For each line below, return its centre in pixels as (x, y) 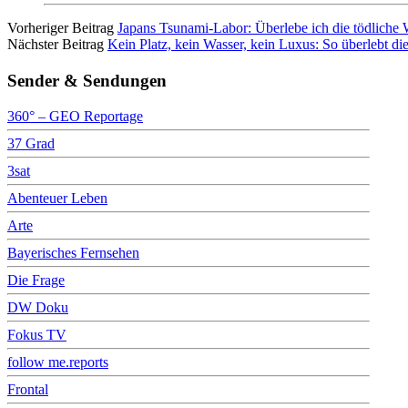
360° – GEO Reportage (75, 116)
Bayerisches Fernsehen (73, 252)
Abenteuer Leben (57, 198)
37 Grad (31, 143)
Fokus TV (37, 334)
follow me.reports (58, 362)
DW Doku (38, 307)
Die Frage (36, 280)
